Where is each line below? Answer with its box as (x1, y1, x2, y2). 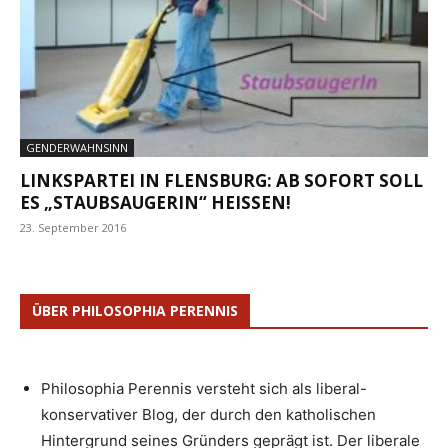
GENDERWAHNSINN (26, 139, 128, 155)
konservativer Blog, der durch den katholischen (41, 404, 376, 424)
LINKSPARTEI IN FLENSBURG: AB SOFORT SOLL (20, 168, 423, 192)
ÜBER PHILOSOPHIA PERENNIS (32, 300, 238, 320)
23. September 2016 (20, 219, 126, 235)
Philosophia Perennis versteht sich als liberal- (41, 378, 367, 398)
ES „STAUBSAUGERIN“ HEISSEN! (20, 190, 286, 214)
